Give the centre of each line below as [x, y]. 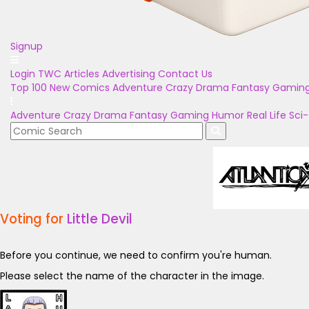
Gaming [190, 115]
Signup [27, 46]
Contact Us [185, 74]
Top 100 [29, 88]
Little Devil [100, 219]
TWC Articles [69, 74]
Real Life [267, 115]
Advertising [129, 74]
